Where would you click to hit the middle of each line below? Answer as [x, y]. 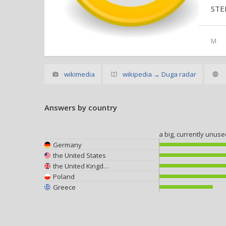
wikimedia [79, 74]
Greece [64, 187]
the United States [79, 155]
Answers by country [81, 107]
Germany [67, 145]
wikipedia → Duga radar [159, 74]
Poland [64, 176]
